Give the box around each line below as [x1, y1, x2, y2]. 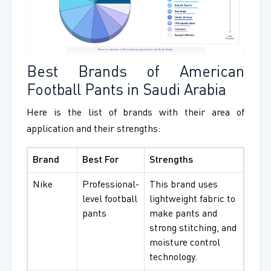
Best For [82, 155, 119, 166]
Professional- [82, 180, 139, 191]
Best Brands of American [26, 65, 245, 81]
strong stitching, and [149, 224, 237, 234]
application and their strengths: [26, 125, 160, 135]
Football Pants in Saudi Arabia [26, 83, 226, 99]
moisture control [149, 238, 220, 249]
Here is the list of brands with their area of [26, 108, 245, 119]
